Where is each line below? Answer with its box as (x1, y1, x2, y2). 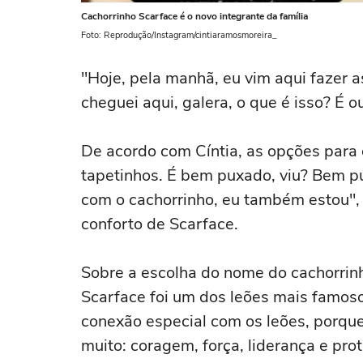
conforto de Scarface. (81, 213, 238, 235)
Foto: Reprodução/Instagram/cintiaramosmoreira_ (81, 29, 277, 41)
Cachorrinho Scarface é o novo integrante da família (81, 10, 308, 23)
